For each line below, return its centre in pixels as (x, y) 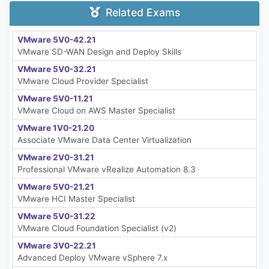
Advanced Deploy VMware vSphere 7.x (92, 257)
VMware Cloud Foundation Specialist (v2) (97, 228)
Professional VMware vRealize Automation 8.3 (107, 169)
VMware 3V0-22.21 (57, 245)
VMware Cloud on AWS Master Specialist (96, 110)
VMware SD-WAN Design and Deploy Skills (99, 51)
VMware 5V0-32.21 (57, 69)
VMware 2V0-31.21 (56, 157)
